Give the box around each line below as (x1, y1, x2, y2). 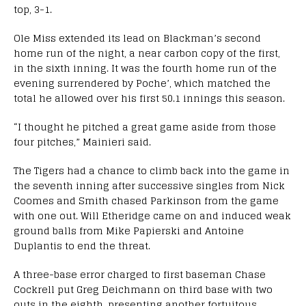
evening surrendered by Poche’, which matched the (14, 74, 270, 92)
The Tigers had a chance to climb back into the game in (14, 161, 290, 179)
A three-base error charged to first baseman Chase (14, 265, 266, 283)
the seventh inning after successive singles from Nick (14, 176, 285, 194)
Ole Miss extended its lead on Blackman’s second (14, 29, 261, 46)
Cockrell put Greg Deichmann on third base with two (14, 280, 273, 298)
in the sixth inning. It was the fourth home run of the (14, 59, 277, 76)
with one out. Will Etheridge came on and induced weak (14, 206, 291, 224)
